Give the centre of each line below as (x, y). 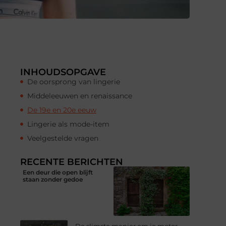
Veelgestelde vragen (63, 138)
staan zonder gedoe (53, 179)
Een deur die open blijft (58, 172)
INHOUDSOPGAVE (63, 72)
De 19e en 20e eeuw (62, 110)
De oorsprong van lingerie (74, 81)
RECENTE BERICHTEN (72, 162)
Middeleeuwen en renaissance (80, 96)
